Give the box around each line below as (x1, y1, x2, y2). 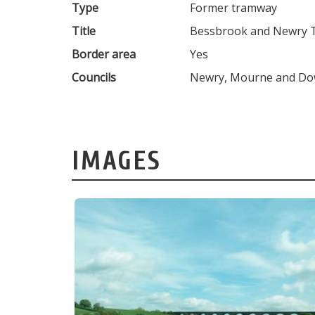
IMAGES (72, 147, 161, 176)
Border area (72, 46, 136, 63)
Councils (72, 70, 116, 86)
